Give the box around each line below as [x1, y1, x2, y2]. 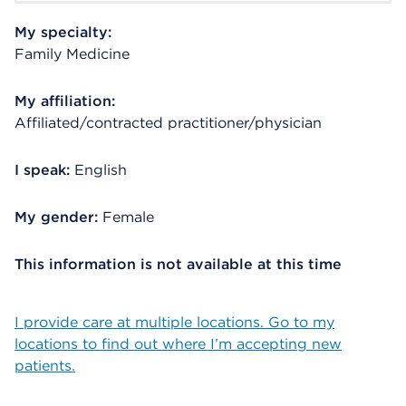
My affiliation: [14, 92, 115, 110]
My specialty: [14, 24, 111, 41]
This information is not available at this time [14, 256, 342, 273]
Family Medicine [14, 45, 130, 63]
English [74, 161, 127, 179]
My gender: [14, 208, 98, 226]
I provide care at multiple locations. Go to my [14, 314, 334, 331]
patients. [14, 357, 75, 374]
